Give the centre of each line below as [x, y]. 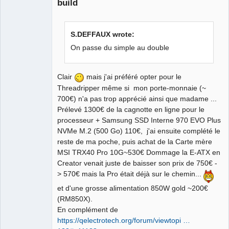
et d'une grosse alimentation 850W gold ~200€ [133, 188]
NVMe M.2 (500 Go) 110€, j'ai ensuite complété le [139, 131]
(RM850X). [75, 199]
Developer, [21, 90]
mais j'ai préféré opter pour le [133, 77]
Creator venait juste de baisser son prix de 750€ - [137, 163]
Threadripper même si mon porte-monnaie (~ [132, 88]
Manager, [19, 83]
